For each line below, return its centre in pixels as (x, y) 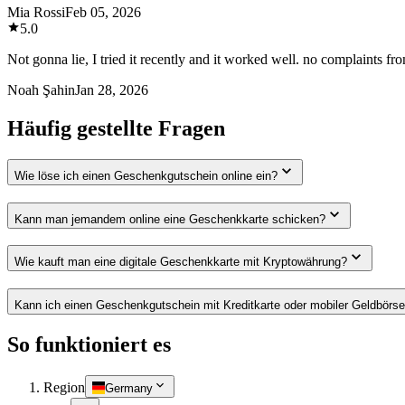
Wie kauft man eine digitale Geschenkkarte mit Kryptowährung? (181, 262)
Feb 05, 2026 (103, 12)
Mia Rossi (36, 12)
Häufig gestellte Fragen (116, 128)
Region (64, 387)
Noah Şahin (41, 89)
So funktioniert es (89, 344)
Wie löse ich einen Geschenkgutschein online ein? (146, 175)
